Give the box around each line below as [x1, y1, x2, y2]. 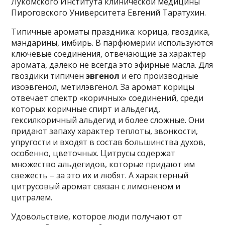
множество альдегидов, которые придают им [11, 159, 195, 170]
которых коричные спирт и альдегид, [11, 103, 161, 115]
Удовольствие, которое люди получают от [11, 211, 183, 222]
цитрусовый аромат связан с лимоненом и [11, 181, 181, 192]
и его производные [122, 70, 199, 82]
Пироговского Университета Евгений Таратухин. [11, 7, 206, 19]
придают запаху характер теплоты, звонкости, [11, 126, 198, 137]
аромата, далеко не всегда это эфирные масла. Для [11, 59, 213, 71]
